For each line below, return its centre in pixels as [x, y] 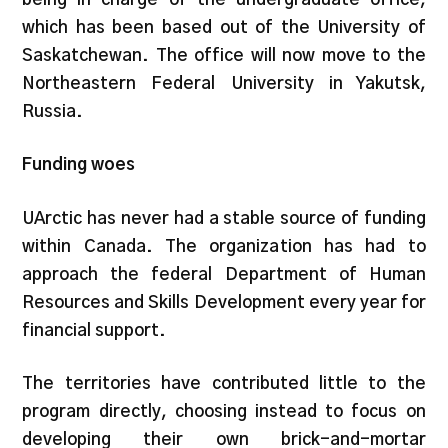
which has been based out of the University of [224, 27]
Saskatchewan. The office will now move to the [224, 55]
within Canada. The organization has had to [224, 246]
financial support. [94, 330]
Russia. [53, 111]
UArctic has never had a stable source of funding [224, 218]
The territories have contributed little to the [224, 383]
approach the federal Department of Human [224, 274]
